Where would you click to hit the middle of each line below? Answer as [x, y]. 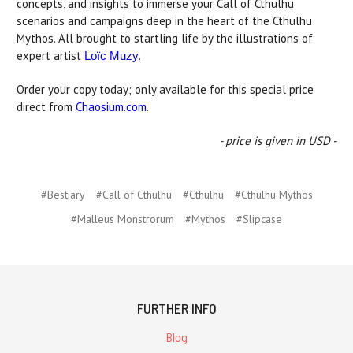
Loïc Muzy [111, 55]
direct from [46, 106]
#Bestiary [63, 194]
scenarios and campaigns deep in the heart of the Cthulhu [164, 20]
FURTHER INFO [176, 308]
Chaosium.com [111, 106]
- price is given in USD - [278, 140]
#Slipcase [259, 219]
